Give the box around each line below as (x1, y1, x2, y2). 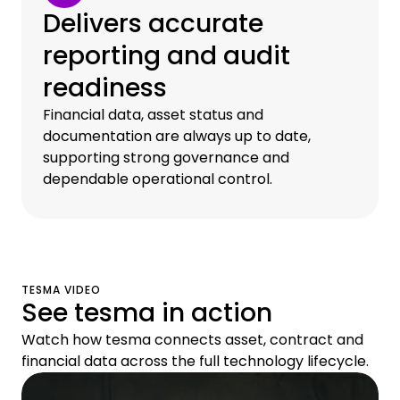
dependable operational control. (43, 168, 272, 189)
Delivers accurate (43, 5, 263, 41)
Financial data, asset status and (43, 104, 263, 125)
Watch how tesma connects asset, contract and (21, 329, 363, 350)
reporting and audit (43, 37, 290, 73)
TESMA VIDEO (21, 281, 101, 297)
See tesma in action (21, 295, 272, 330)
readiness (43, 70, 167, 105)
